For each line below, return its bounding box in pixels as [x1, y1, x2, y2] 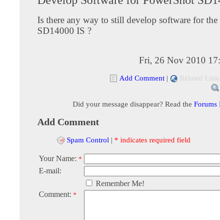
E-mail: [39, 166, 61, 175]
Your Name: [39, 154, 79, 163]
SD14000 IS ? [37, 25, 91, 36]
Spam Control [67, 135, 109, 144]
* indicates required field [114, 135, 191, 144]
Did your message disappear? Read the [72, 99, 194, 108]
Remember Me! [94, 179, 144, 188]
